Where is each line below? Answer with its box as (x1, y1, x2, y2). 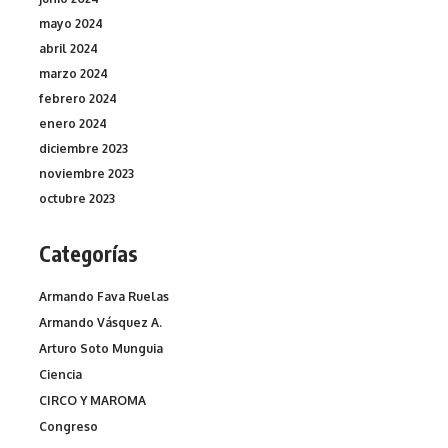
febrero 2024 (39, 90, 117, 106)
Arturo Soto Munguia (39, 341, 163, 357)
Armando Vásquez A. (39, 315, 162, 331)
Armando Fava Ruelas (39, 289, 169, 305)
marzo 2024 (39, 65, 108, 81)
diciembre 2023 (39, 140, 128, 156)
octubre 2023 (39, 190, 115, 206)
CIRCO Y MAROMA (39, 393, 146, 409)
